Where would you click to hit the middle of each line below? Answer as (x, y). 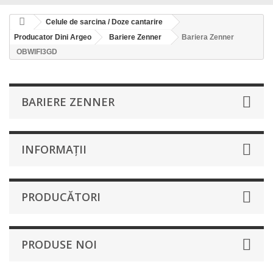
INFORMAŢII (54, 149)
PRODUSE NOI (59, 244)
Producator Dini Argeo (53, 37)
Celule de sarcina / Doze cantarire (104, 22)
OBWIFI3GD (37, 52)
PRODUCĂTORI (61, 197)
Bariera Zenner (208, 37)
